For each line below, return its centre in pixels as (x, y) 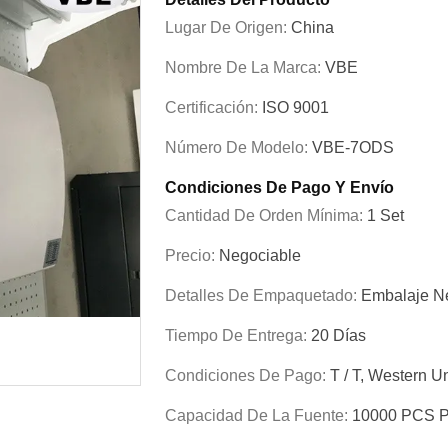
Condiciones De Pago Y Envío (279, 187)
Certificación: (213, 107)
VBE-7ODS (353, 147)
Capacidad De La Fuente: (258, 415)
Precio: (192, 255)
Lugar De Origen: (228, 27)
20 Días (338, 335)
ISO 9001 (295, 107)
